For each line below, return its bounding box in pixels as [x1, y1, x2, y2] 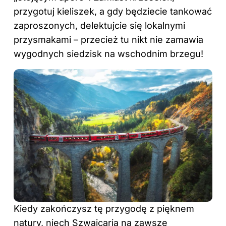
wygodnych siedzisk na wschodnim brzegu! [14, 48, 203, 60]
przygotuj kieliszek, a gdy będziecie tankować [14, 6, 212, 17]
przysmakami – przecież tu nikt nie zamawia [14, 34, 203, 45]
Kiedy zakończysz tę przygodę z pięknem [14, 203, 194, 214]
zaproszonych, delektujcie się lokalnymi [14, 20, 185, 31]
